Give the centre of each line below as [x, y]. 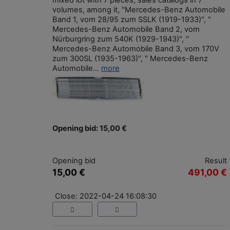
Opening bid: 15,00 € [90, 129]
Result [216, 161]
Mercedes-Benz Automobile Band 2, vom [126, 30]
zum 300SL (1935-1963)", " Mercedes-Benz [130, 59]
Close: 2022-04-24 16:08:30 [106, 196]
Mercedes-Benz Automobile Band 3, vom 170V [136, 49]
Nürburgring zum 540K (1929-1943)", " [121, 39]
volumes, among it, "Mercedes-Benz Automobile [139, 10]
